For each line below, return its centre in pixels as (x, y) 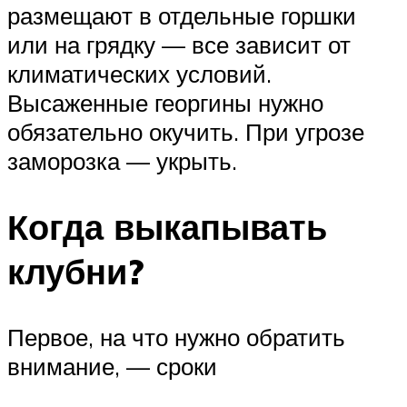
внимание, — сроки (112, 366)
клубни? (75, 271)
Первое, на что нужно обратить (176, 337)
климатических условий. (139, 74)
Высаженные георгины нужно (165, 103)
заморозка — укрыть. (122, 161)
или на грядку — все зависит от (179, 45)
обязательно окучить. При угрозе (186, 132)
